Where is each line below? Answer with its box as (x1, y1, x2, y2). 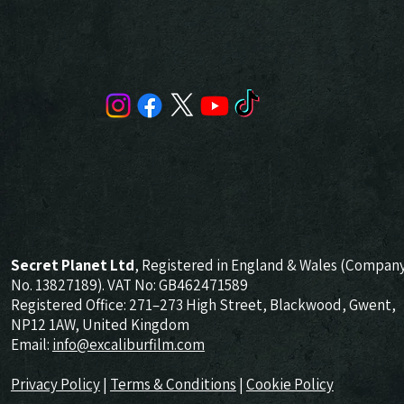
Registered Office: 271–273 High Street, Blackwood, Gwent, (10, 294, 396, 315)
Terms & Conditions (109, 373, 236, 394)
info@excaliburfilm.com (51, 334, 205, 354)
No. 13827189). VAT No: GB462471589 (10, 274, 248, 295)
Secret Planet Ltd (10, 254, 134, 275)
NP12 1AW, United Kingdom (10, 314, 189, 335)
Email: (10, 334, 52, 354)
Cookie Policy (245, 373, 334, 394)
